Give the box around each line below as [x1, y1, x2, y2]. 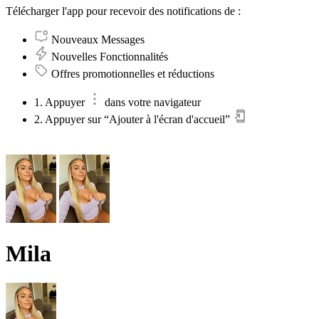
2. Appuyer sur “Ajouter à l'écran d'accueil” [34, 113, 233, 125]
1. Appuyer [34, 95, 88, 108]
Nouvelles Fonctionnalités [51, 50, 168, 63]
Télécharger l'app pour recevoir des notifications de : [6, 4, 241, 17]
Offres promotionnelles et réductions [51, 67, 214, 80]
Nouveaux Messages [51, 33, 145, 46]
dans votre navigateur [105, 95, 201, 108]
